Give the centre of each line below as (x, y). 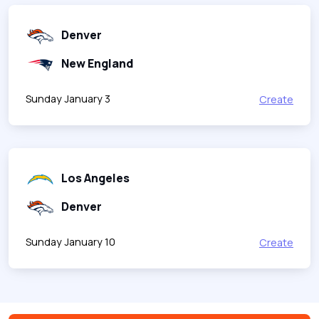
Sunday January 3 (68, 98)
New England (97, 63)
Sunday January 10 (70, 241)
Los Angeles (95, 178)
